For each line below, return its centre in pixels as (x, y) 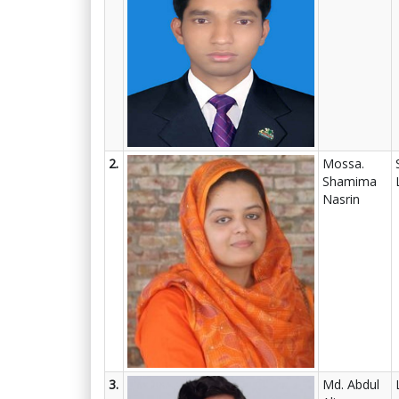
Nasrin (341, 199)
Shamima (350, 181)
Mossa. (343, 163)
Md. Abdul (351, 384)
